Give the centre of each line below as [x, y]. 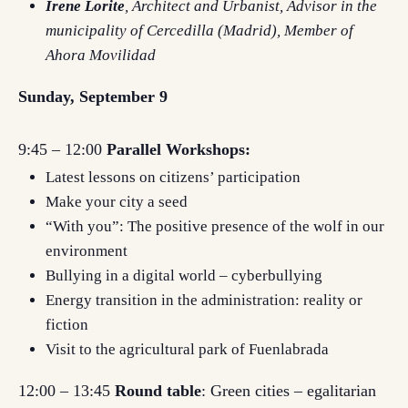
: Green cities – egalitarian [289, 391]
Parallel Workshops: [178, 149]
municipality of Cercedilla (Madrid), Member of [199, 31]
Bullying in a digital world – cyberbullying [184, 275]
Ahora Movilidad [101, 55]
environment [87, 251]
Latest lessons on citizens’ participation [173, 177]
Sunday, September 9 [93, 97]
